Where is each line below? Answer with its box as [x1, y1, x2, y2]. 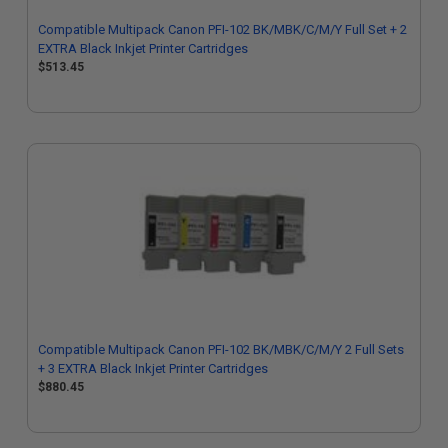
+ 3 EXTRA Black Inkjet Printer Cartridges [38, 361, 268, 376]
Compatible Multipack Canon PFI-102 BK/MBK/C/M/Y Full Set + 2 [38, 22, 407, 37]
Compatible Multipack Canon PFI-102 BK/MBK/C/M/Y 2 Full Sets [38, 342, 404, 357]
